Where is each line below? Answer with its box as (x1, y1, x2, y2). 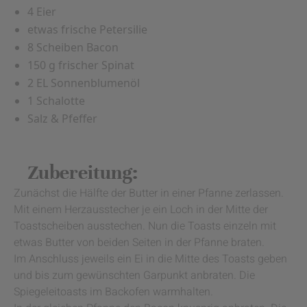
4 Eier (27, 4, 56, 20)
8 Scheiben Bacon (27, 40, 119, 56)
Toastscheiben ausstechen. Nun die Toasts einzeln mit (14, 218, 276, 235)
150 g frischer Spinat (27, 58, 134, 73)
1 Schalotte (27, 93, 85, 109)
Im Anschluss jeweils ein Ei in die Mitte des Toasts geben (14, 251, 287, 268)
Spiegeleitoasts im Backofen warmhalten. (14, 284, 213, 301)
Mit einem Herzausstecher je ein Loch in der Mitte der (14, 201, 268, 219)
